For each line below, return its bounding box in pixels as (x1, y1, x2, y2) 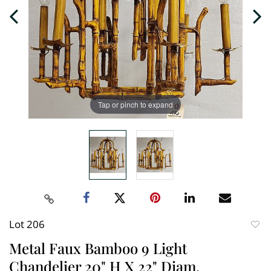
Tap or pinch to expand (98, 99, 173, 109)
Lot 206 (9, 217, 45, 231)
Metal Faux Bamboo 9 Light (9, 238, 187, 258)
